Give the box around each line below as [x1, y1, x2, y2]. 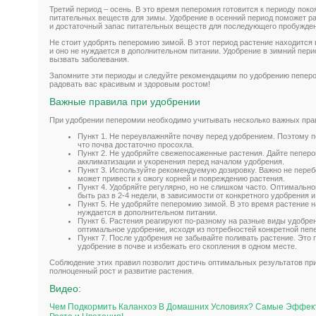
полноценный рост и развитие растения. [49, 266, 194, 275]
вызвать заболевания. [49, 55, 129, 64]
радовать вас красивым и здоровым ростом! [49, 80, 210, 89]
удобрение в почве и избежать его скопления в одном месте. [78, 241, 297, 250]
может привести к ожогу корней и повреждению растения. [78, 174, 285, 183]
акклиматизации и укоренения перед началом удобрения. [78, 157, 284, 166]
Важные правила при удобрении [49, 96, 200, 108]
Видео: [49, 282, 81, 294]
